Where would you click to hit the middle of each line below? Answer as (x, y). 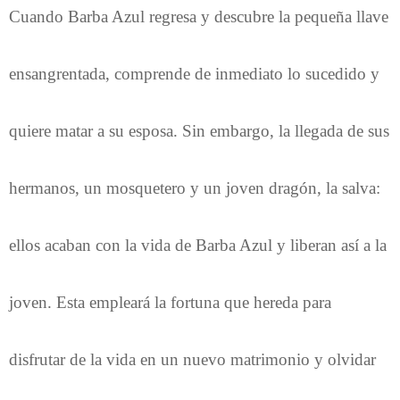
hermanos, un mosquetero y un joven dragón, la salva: (195, 187)
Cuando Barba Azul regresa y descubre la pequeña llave (199, 16)
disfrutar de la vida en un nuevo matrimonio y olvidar (192, 359)
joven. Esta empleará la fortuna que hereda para (170, 302)
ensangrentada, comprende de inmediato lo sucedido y (194, 73)
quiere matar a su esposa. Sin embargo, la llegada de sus (199, 130)
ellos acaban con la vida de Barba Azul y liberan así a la (198, 245)
